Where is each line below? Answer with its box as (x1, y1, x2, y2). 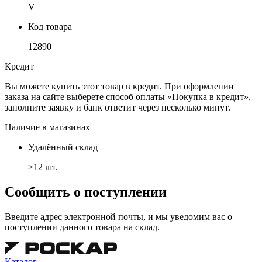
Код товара (28, 21, 72, 32)
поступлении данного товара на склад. (5, 222, 160, 232)
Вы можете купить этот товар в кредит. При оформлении (5, 81, 234, 91)
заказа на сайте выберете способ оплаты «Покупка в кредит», (5, 91, 251, 102)
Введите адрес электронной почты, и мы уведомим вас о (5, 211, 232, 222)
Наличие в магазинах (5, 122, 90, 132)
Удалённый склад (28, 142, 98, 152)
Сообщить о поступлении (5, 184, 167, 199)
